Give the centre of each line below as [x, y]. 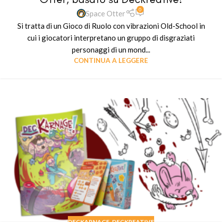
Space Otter [106, 13]
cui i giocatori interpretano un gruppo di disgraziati [111, 38]
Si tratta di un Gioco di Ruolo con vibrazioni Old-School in [111, 26]
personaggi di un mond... [111, 50]
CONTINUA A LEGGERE [111, 61]
